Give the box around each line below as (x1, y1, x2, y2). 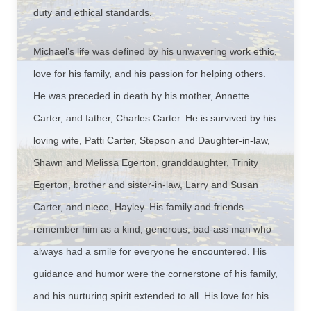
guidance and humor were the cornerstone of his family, (33, 268, 278, 279)
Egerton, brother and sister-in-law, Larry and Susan (33, 179, 258, 190)
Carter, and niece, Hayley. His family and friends (33, 201, 244, 212)
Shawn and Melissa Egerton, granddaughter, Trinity (33, 157, 258, 168)
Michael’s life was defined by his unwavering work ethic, (33, 46, 277, 57)
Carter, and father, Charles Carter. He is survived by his (33, 112, 276, 124)
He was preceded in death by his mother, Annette (33, 90, 249, 101)
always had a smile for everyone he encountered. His (33, 246, 267, 257)
